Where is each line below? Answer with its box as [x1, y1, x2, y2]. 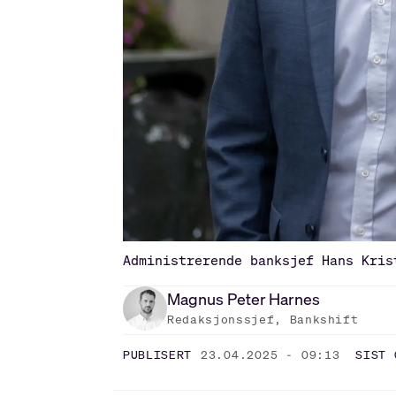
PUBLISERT [123, 347, 193, 363]
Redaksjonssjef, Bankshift [167, 311, 359, 327]
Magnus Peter [167, 287, 267, 309]
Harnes [269, 287, 321, 309]
